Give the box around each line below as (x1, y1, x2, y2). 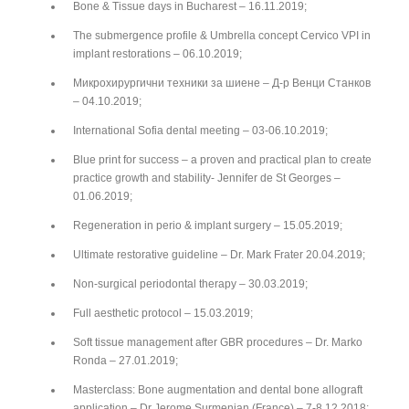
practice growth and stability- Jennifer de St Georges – (73, 171, 341, 184)
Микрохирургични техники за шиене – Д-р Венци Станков (73, 76, 371, 89)
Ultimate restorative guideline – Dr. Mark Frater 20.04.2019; (73, 247, 365, 261)
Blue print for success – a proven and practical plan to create (73, 152, 372, 166)
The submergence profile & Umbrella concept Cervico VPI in (73, 28, 371, 42)
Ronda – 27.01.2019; (73, 353, 178, 367)
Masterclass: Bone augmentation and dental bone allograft (73, 383, 362, 396)
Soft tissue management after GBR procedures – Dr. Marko (73, 335, 362, 349)
